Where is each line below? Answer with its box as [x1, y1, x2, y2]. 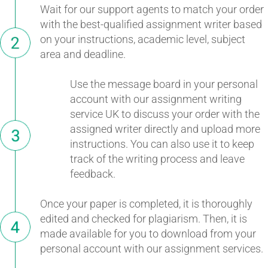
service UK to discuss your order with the [70, 107, 260, 120]
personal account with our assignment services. [40, 242, 263, 255]
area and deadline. [40, 47, 126, 60]
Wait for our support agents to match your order [40, 2, 264, 16]
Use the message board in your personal [70, 77, 258, 90]
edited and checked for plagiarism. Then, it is [40, 212, 247, 225]
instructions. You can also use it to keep [70, 137, 254, 150]
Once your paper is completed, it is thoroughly [40, 197, 252, 210]
